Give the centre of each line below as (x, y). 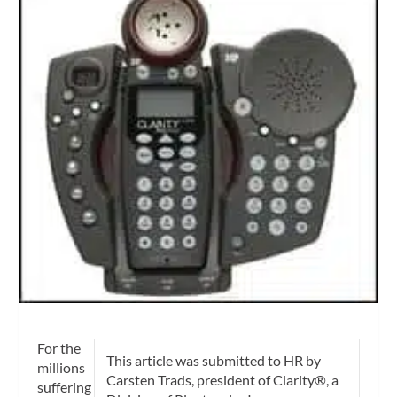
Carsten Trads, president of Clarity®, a (223, 380)
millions (62, 368)
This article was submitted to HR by (214, 361)
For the (59, 348)
